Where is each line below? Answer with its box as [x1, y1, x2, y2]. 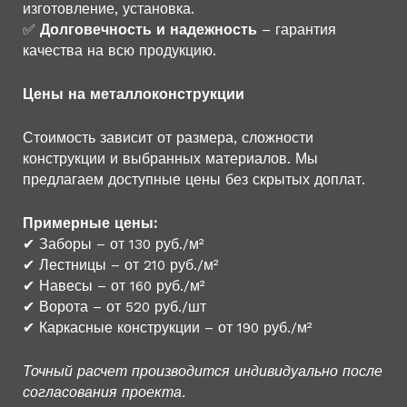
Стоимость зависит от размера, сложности [23, 129, 313, 146]
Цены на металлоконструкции [23, 86, 244, 104]
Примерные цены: [23, 214, 157, 232]
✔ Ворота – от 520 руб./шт [23, 298, 206, 315]
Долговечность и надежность [40, 22, 257, 39]
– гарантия [257, 22, 336, 39]
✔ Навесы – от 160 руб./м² [23, 277, 205, 294]
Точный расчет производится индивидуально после [23, 362, 382, 380]
